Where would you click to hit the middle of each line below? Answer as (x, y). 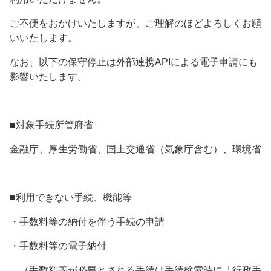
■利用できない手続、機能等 (71, 198)
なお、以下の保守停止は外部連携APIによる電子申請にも (134, 62)
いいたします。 (44, 38)
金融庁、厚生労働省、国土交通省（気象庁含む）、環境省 (135, 149)
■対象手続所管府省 (51, 125)
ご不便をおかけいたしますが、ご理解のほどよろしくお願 (135, 24)
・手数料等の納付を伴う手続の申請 (87, 222)
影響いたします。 (48, 77)
